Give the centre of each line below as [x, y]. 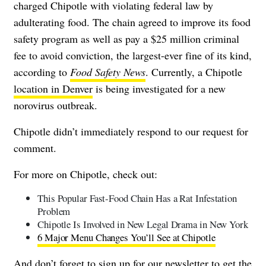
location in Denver [53, 89]
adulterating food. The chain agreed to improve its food [132, 22]
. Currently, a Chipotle [194, 72]
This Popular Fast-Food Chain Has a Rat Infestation [137, 198]
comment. [35, 148]
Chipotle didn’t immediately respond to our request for [131, 132]
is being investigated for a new [159, 89]
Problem [54, 211]
